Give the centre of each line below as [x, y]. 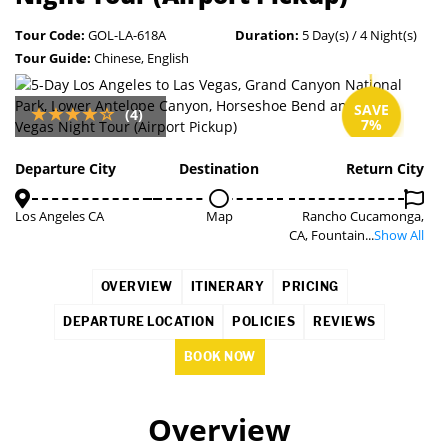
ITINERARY [227, 286]
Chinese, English [140, 58]
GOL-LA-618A [125, 35]
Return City [384, 168]
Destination [219, 168]
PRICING [310, 286]
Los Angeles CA [59, 216]
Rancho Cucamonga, [362, 216]
